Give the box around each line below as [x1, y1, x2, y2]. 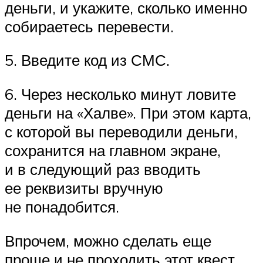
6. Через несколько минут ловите [5, 85, 236, 104]
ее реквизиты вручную [5, 178, 163, 198]
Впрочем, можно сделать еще [5, 231, 211, 250]
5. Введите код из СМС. [5, 50, 170, 70]
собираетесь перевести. [5, 16, 174, 36]
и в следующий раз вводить [5, 160, 201, 179]
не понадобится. [5, 197, 119, 217]
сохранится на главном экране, [5, 141, 221, 160]
